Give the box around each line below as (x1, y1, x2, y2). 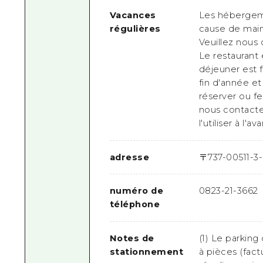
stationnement (109, 246, 184, 257)
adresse (109, 151, 150, 163)
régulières (109, 23, 161, 35)
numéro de (109, 186, 164, 197)
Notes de (109, 232, 154, 244)
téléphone (109, 199, 160, 210)
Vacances (109, 10, 156, 21)
